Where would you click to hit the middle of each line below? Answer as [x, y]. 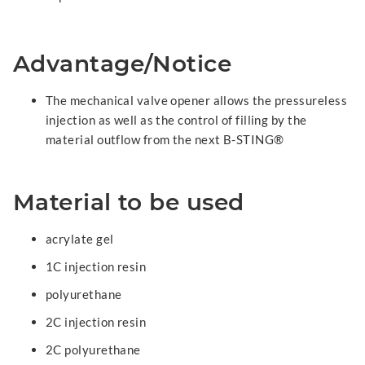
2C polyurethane [93, 350]
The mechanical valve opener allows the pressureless [196, 100]
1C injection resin [96, 266]
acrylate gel [80, 239]
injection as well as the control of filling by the [176, 120]
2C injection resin [96, 322]
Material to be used [129, 202]
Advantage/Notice [123, 64]
